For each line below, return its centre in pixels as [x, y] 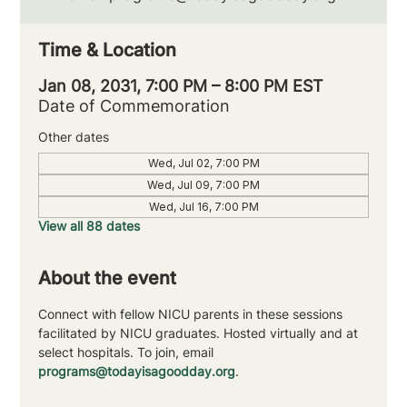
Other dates [74, 137]
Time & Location [108, 50]
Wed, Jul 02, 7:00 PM [203, 164]
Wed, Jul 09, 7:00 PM [203, 185]
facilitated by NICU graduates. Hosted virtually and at [200, 333]
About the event [108, 278]
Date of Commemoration [134, 106]
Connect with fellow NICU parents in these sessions [193, 314]
